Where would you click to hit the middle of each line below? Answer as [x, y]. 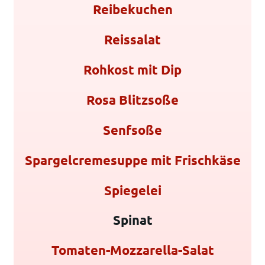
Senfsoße [132, 130]
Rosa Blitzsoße [132, 99]
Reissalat [132, 40]
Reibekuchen [132, 9]
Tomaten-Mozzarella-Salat [132, 250]
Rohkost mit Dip [132, 69]
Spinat [132, 220]
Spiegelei [132, 190]
